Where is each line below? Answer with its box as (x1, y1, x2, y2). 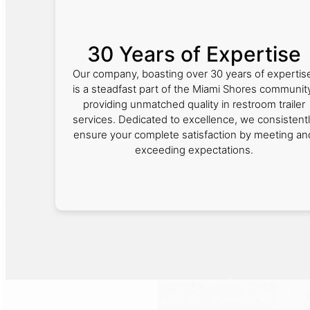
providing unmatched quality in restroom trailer (82, 98, 305, 111)
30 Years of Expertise (86, 42, 301, 66)
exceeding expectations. (134, 143, 253, 156)
